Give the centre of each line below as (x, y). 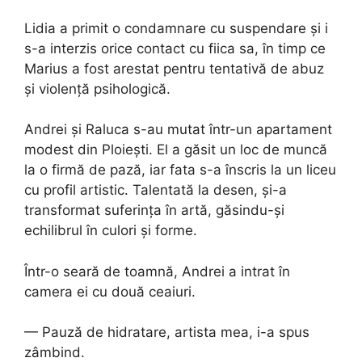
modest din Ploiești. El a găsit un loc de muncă (176, 149)
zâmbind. (55, 352)
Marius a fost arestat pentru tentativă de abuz (174, 68)
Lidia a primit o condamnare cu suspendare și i (176, 28)
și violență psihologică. (97, 88)
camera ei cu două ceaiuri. (110, 291)
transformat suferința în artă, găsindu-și (154, 210)
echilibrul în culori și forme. (111, 230)
